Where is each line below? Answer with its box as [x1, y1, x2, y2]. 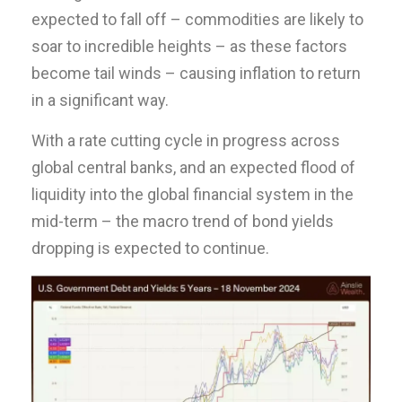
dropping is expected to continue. [31, 239, 269, 258]
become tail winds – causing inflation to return [31, 64, 361, 83]
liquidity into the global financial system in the [31, 185, 354, 205]
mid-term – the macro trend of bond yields [31, 212, 334, 232]
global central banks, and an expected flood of [31, 158, 355, 178]
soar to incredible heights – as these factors [31, 37, 347, 57]
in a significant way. [31, 91, 169, 110]
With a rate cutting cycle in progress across [31, 131, 340, 151]
